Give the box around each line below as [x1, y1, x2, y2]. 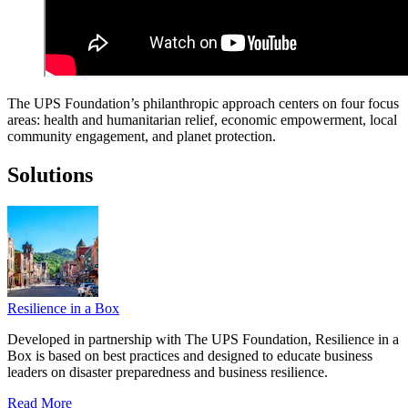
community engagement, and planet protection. [7, 128, 276, 145]
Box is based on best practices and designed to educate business [7, 348, 372, 364]
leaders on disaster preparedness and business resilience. [7, 364, 328, 381]
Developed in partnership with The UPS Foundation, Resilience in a [7, 331, 399, 348]
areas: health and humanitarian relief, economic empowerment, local [7, 112, 397, 128]
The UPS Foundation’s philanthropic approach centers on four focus [7, 96, 399, 112]
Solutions [7, 163, 93, 188]
